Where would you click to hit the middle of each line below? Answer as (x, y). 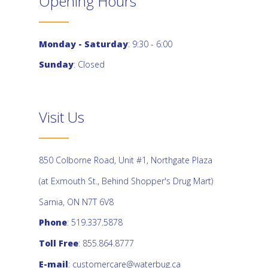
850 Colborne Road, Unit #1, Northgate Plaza (126, 160)
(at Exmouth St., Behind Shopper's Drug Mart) (126, 181)
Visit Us (62, 117)
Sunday (56, 65)
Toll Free (59, 243)
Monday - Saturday (83, 44)
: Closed (89, 65)
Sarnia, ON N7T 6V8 (76, 202)
